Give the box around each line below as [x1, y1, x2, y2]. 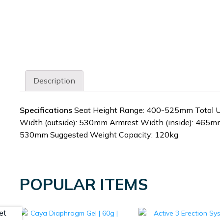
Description [33, 76, 75, 86]
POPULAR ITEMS [20, 174, 148, 194]
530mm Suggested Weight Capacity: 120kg [20, 129, 178, 139]
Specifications [20, 105, 72, 115]
